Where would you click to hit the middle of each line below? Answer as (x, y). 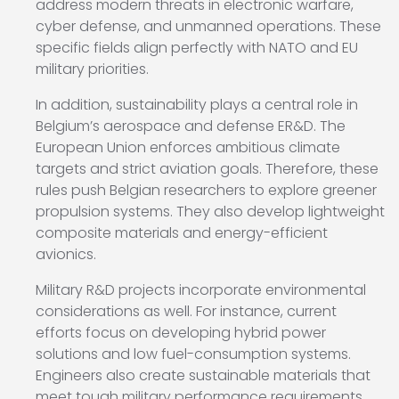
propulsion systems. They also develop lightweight (210, 212)
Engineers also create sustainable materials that (203, 376)
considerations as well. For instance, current (186, 312)
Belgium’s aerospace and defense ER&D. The (191, 126)
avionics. (66, 255)
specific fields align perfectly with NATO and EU (197, 48)
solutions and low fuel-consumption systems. (193, 354)
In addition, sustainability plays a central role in (197, 105)
